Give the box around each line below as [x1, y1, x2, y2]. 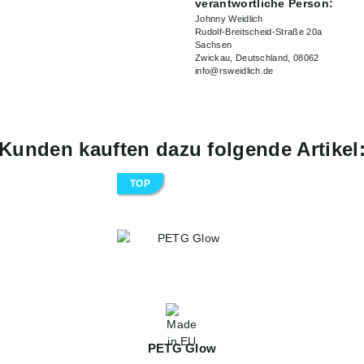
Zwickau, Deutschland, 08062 [195, 53, 319, 63]
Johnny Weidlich [195, 14, 263, 24]
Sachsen [195, 40, 232, 50]
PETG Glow [147, 341, 217, 356]
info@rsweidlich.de [195, 66, 274, 76]
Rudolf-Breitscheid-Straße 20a [195, 27, 323, 37]
